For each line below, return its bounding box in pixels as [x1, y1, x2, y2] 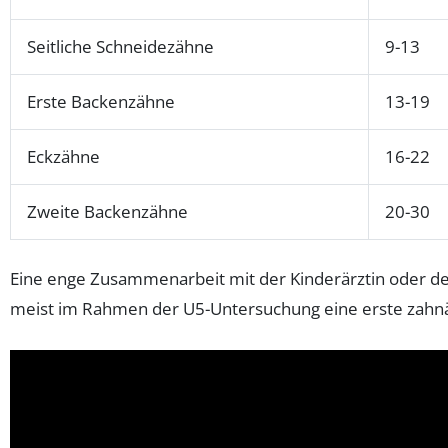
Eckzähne [27, 145, 100, 169]
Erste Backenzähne [27, 90, 175, 114]
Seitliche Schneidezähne [27, 35, 214, 59]
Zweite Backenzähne [27, 200, 188, 224]
